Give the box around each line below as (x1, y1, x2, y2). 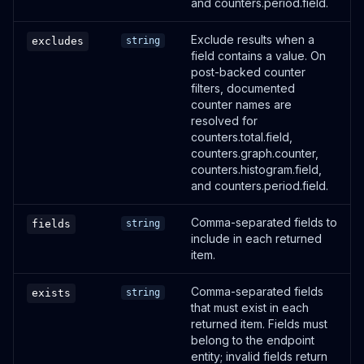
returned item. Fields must (191, 317, 327, 331)
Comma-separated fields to (191, 215, 337, 229)
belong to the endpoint (191, 333, 314, 347)
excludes (32, 35, 84, 47)
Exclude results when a (191, 32, 314, 46)
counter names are (191, 97, 292, 111)
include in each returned (191, 232, 322, 245)
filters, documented (191, 81, 295, 95)
